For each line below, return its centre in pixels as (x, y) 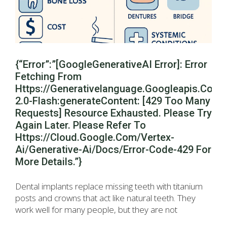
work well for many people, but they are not (96, 210)
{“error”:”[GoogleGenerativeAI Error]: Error (111, 65)
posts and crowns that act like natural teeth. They (105, 198)
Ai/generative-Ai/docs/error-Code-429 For (113, 150)
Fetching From (48, 77)
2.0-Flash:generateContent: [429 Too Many (113, 101)
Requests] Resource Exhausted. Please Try (113, 113)
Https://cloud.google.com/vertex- (95, 138)
